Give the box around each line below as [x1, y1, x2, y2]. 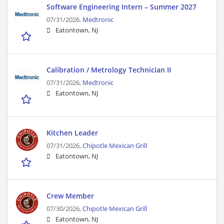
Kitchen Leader [46, 128, 98, 138]
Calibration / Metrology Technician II [46, 65, 171, 75]
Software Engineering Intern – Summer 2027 [46, 2, 196, 12]
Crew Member [46, 191, 94, 201]
